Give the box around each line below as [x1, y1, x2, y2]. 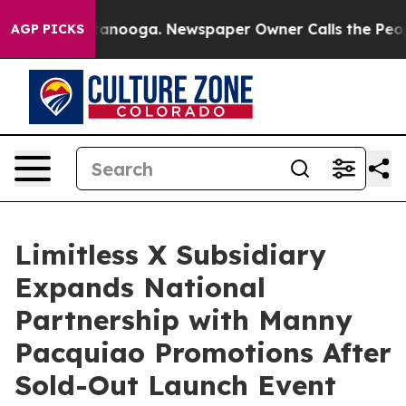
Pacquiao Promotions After [14, 335, 391, 370]
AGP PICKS [11, 21, 84, 37]
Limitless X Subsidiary [14, 237, 326, 272]
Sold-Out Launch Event [14, 368, 336, 402]
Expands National [14, 270, 266, 304]
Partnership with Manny [14, 303, 353, 337]
